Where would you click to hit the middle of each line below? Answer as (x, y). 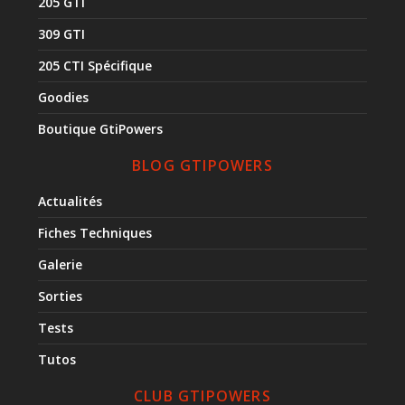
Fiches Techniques (95, 232)
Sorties (61, 296)
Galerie (61, 264)
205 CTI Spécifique (95, 65)
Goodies (64, 97)
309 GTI (62, 33)
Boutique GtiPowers (101, 128)
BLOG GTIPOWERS (202, 165)
